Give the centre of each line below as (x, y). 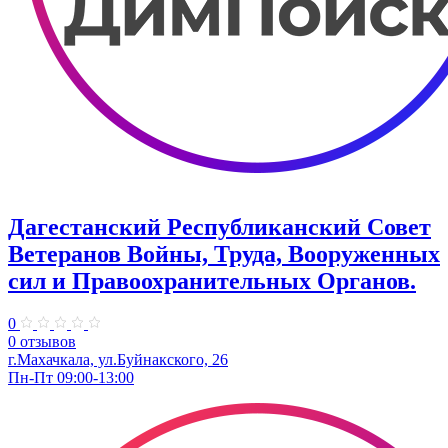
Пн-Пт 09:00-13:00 (71, 378)
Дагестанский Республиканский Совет (219, 227)
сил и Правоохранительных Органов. (212, 281)
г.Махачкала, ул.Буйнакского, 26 (118, 360)
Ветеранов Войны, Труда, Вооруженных (224, 254)
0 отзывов (42, 342)
